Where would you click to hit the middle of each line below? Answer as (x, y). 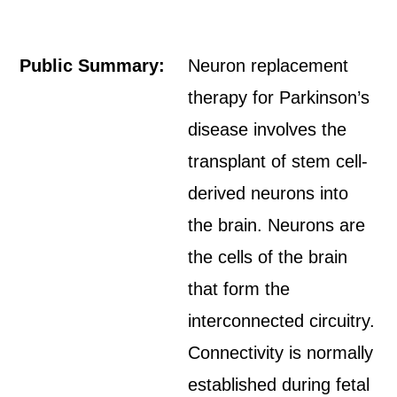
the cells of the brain (268, 257)
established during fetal (279, 385)
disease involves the (268, 129)
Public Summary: (93, 66)
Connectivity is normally (281, 353)
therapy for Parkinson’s (279, 97)
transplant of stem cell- (278, 161)
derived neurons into (269, 193)
